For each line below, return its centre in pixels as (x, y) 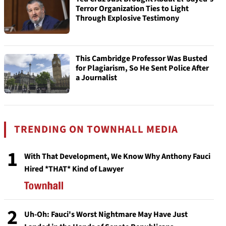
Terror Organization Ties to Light (132, 9)
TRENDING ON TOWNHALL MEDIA (96, 129)
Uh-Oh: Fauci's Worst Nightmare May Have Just (106, 214)
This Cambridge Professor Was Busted (142, 59)
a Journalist (96, 78)
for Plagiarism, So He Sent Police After (142, 68)
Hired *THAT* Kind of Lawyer (74, 169)
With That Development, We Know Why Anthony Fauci (117, 156)
